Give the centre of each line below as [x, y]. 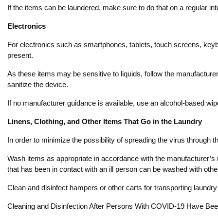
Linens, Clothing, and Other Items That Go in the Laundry [105, 121]
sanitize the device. [38, 84]
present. [20, 55]
